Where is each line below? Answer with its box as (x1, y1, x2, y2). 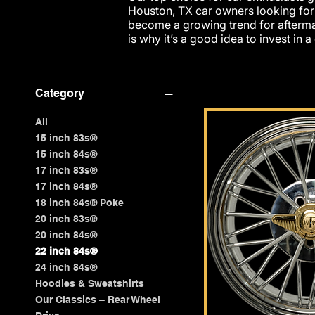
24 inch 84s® (35, 262, 97, 274)
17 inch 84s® (35, 181, 97, 193)
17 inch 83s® (35, 165, 97, 176)
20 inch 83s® (35, 213, 97, 225)
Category (35, 86, 84, 101)
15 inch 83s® (35, 132, 97, 144)
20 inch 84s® (35, 229, 97, 241)
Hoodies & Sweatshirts (35, 278, 144, 290)
